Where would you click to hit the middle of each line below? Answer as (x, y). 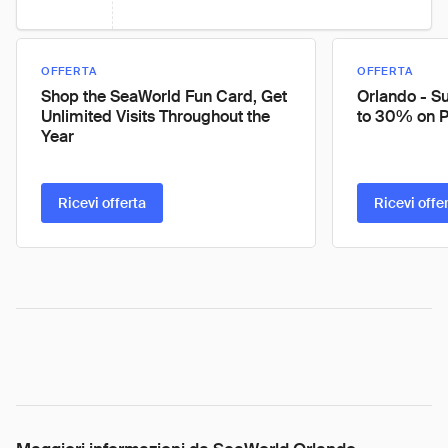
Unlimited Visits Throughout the (155, 116)
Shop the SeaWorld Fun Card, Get (164, 96)
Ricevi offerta (102, 203)
